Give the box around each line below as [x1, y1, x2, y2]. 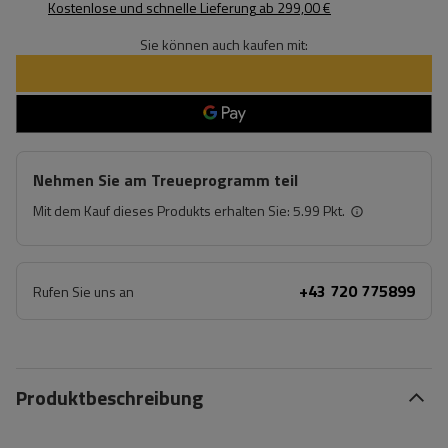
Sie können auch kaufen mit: [140, 34, 308, 55]
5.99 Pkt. [293, 200, 345, 221]
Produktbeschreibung [16, 382, 203, 413]
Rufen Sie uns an [33, 281, 134, 302]
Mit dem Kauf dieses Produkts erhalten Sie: [33, 200, 293, 221]
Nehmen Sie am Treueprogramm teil [33, 168, 298, 192]
